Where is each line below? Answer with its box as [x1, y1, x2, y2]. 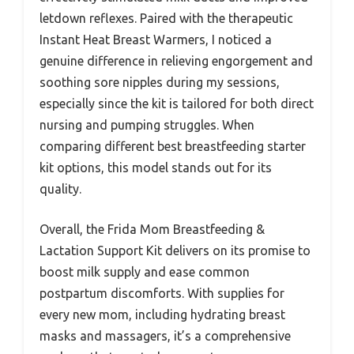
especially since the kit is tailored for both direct [40, 96, 314, 111]
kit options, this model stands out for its [40, 160, 272, 175]
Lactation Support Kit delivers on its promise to [40, 243, 311, 258]
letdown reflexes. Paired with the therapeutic [40, 10, 293, 25]
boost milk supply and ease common [40, 264, 250, 279]
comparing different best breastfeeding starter [40, 138, 306, 153]
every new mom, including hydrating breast [40, 307, 285, 322]
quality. [40, 181, 81, 196]
